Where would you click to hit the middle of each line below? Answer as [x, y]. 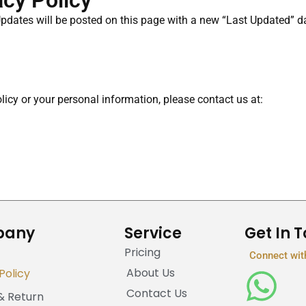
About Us [150, 273]
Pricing [142, 252]
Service [153, 233]
